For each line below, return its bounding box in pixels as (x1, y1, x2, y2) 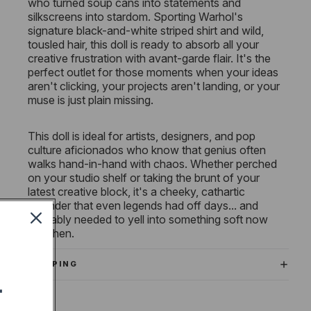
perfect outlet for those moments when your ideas (28, 65, 278, 80)
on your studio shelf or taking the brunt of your (28, 171, 260, 185)
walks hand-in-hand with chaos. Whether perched (28, 157, 277, 171)
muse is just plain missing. (28, 93, 153, 108)
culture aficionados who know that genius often (28, 143, 266, 158)
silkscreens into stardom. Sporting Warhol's (28, 10, 243, 24)
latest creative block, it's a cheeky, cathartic (28, 185, 245, 199)
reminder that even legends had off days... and (28, 199, 258, 213)
